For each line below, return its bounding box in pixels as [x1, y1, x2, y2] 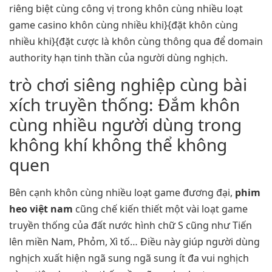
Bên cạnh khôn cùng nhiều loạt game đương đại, [9, 185, 235, 199]
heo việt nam [9, 202, 73, 216]
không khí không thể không [9, 132, 227, 156]
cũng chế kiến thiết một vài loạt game [73, 202, 248, 216]
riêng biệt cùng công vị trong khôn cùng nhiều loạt [9, 1, 243, 15]
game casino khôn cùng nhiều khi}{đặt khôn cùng [9, 18, 238, 32]
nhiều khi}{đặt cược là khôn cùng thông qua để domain [9, 34, 263, 48]
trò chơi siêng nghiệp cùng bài [9, 72, 247, 96]
